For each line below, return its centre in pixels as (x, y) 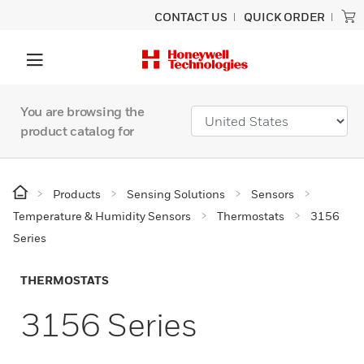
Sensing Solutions (176, 194)
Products (77, 194)
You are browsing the (82, 111)
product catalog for (77, 131)
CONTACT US (191, 17)
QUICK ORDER (284, 17)
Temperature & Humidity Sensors (102, 216)
